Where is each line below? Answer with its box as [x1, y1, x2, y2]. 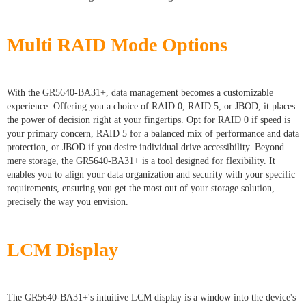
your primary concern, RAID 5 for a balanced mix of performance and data [7, 128, 299, 139]
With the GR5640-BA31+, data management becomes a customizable [7, 87, 273, 98]
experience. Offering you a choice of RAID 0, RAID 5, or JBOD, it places [7, 100, 295, 111]
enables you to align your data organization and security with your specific [7, 169, 295, 180]
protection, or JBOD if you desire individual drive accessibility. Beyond [7, 141, 284, 152]
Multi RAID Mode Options [7, 33, 227, 55]
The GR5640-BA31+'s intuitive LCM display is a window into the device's [7, 292, 296, 303]
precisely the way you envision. [7, 196, 128, 207]
